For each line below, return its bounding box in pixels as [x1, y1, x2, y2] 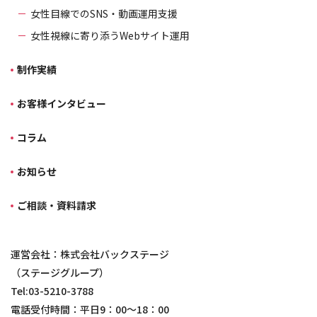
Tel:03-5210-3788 [11, 284, 93, 299]
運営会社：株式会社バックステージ [11, 247, 169, 262]
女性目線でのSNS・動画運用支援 [30, 6, 178, 21]
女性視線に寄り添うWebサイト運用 [30, 28, 190, 43]
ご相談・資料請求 [17, 198, 96, 213]
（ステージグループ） [11, 265, 109, 280]
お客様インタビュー [17, 96, 106, 111]
